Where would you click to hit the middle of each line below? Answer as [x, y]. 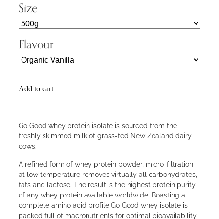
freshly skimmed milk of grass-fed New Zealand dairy [105, 135]
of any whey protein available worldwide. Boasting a [102, 195]
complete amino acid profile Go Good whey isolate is [103, 205]
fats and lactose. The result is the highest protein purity [107, 184]
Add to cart [36, 89]
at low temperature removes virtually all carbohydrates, [108, 174]
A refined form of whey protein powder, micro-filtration [106, 164]
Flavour [36, 44]
